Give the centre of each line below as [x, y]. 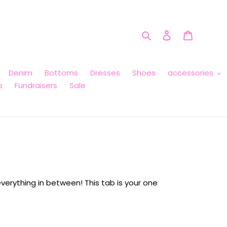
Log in [182, 34]
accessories [190, 73]
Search [166, 34]
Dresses [105, 73]
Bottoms [61, 73]
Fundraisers [36, 85]
